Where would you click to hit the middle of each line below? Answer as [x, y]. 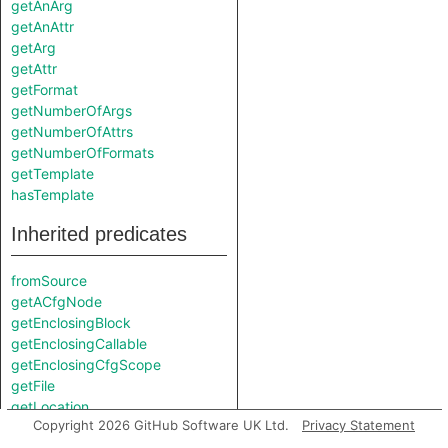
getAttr [34, 68]
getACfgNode [56, 301]
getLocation [50, 406]
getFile [33, 385]
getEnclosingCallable [79, 343]
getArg [33, 47]
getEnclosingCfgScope [86, 364]
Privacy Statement [358, 425]
